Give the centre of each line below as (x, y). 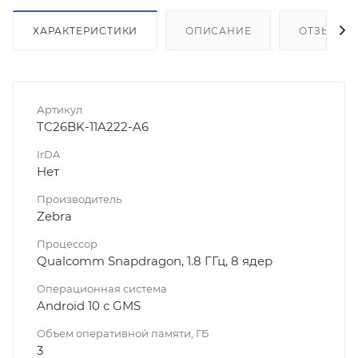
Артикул (60, 110)
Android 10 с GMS (89, 306)
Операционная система (102, 289)
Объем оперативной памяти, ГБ (123, 334)
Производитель (79, 199)
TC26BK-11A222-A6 (93, 127)
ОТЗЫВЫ (324, 31)
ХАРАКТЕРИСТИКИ (86, 31)
